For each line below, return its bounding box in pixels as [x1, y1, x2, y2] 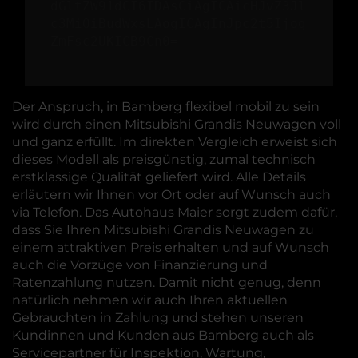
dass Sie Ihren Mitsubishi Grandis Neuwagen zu [12, 222, 314, 237]
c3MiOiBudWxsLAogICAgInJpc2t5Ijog [50, 16, 306, 31]
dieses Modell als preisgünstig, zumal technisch [12, 152, 316, 167]
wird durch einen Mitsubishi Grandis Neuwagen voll [12, 117, 341, 132]
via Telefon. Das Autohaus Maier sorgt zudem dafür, [12, 205, 337, 220]
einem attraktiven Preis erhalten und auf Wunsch [12, 240, 329, 255]
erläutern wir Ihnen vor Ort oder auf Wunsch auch [12, 187, 331, 202]
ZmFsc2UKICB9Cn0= [50, 34, 178, 49]
